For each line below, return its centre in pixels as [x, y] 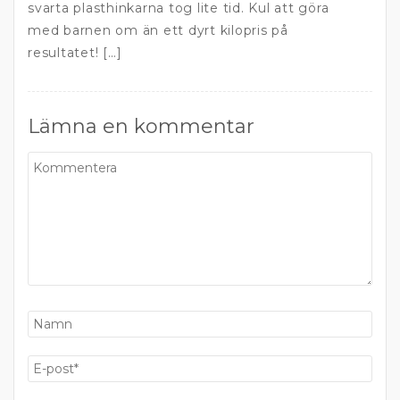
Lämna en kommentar [141, 127]
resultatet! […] [75, 53]
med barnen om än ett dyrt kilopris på [158, 31]
